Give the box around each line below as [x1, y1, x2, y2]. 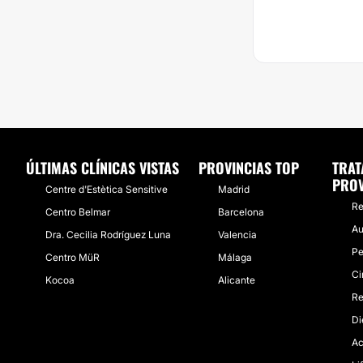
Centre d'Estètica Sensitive [45, 183, 168, 195]
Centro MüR [45, 251, 100, 263]
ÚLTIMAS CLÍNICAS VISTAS [26, 157, 179, 178]
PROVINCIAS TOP [199, 157, 299, 178]
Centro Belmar [45, 206, 110, 218]
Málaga [218, 251, 252, 263]
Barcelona [218, 206, 264, 218]
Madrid [218, 183, 250, 195]
